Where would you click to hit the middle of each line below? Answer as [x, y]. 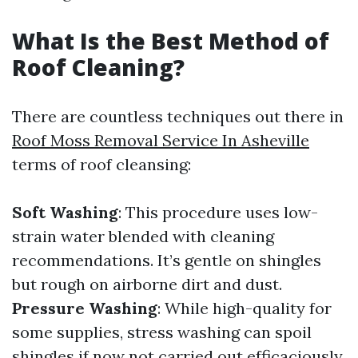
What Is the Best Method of [171, 41]
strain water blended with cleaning [143, 236]
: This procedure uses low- [218, 212]
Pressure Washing [85, 308]
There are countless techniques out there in [178, 116]
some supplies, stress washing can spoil [162, 332]
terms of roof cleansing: [101, 164]
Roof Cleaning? [98, 67]
